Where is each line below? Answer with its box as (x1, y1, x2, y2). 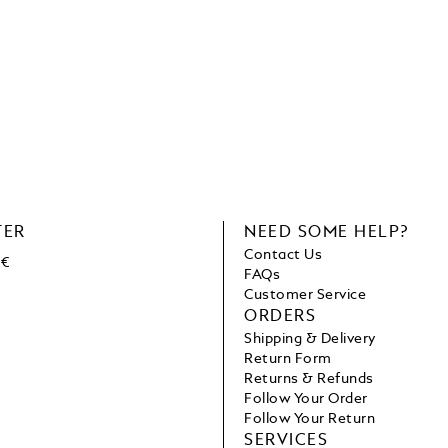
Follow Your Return (244, 412, 376, 427)
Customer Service (244, 288, 367, 303)
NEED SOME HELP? (244, 225, 409, 242)
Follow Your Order (244, 392, 368, 407)
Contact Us (244, 248, 323, 263)
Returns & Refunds (244, 372, 374, 387)
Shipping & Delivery (244, 332, 376, 347)
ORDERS (244, 309, 316, 326)
